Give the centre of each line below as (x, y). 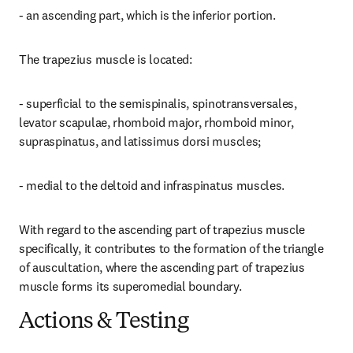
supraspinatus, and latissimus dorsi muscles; (140, 141)
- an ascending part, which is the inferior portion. (147, 15)
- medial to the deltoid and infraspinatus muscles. (152, 185)
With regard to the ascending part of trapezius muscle (162, 229)
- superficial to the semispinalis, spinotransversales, (158, 103)
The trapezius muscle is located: (106, 59)
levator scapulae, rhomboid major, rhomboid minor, (156, 122)
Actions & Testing (104, 322)
